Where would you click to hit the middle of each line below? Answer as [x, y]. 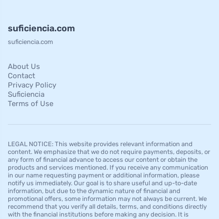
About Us [24, 66]
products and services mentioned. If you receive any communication [108, 167]
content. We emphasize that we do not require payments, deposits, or [109, 152]
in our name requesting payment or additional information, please [104, 175]
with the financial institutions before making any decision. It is [98, 214]
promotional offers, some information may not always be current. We [107, 198]
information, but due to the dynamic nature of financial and [94, 191]
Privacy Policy [32, 85]
